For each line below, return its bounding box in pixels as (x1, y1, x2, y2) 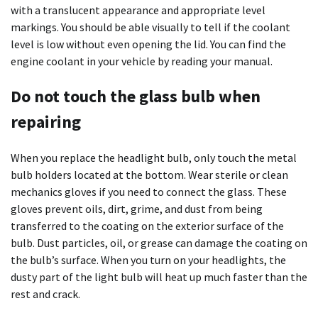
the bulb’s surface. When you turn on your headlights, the (11, 252, 286, 267)
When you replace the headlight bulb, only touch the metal (11, 150, 297, 165)
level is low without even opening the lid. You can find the (11, 37, 286, 52)
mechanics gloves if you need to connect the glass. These (11, 184, 287, 199)
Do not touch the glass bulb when (11, 85, 261, 108)
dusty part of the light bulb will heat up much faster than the (11, 269, 307, 284)
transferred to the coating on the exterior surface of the (11, 218, 284, 233)
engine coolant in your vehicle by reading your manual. (11, 54, 273, 69)
